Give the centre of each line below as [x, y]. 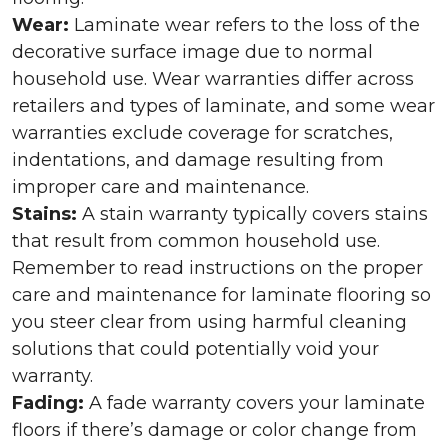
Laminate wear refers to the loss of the [244, 25]
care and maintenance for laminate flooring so [221, 295]
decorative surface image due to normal [192, 52]
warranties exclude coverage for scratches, [202, 133]
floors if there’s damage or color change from [214, 430]
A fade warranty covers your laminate [257, 403]
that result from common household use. [196, 241]
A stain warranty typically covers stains [252, 214]
